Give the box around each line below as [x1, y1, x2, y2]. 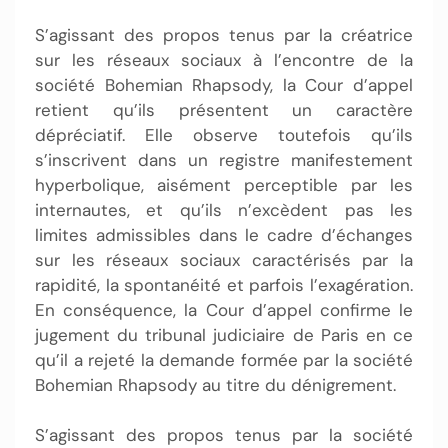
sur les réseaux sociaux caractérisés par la [35, 248, 413, 271]
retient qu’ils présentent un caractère [35, 98, 413, 121]
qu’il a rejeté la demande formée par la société [35, 348, 413, 371]
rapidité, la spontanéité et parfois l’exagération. [35, 273, 413, 296]
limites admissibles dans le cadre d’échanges [35, 223, 413, 246]
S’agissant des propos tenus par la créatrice [35, 23, 413, 46]
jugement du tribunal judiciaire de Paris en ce [35, 323, 413, 346]
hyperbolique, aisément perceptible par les [35, 173, 413, 196]
